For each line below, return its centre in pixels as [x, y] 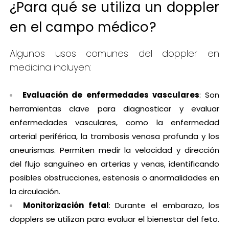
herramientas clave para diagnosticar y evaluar [114, 109]
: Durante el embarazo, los [164, 205]
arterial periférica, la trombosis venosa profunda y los [114, 136]
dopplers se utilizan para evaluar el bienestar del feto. [114, 219]
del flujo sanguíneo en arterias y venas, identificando [114, 164]
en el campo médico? [83, 27]
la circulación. [35, 192]
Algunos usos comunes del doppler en [114, 54]
